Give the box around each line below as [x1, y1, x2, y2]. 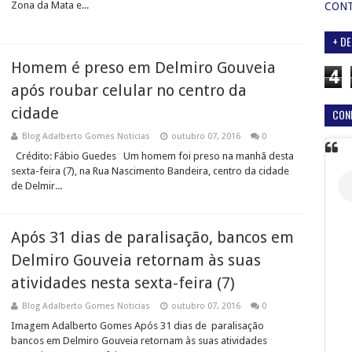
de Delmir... [11, 180, 62, 192]
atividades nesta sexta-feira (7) [11, 273, 235, 292]
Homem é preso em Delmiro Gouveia [11, 58, 276, 77]
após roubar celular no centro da [11, 81, 247, 100]
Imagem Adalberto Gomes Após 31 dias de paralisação [11, 320, 264, 332]
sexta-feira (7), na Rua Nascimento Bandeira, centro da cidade [11, 165, 289, 177]
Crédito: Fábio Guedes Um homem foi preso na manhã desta [11, 150, 294, 162]
